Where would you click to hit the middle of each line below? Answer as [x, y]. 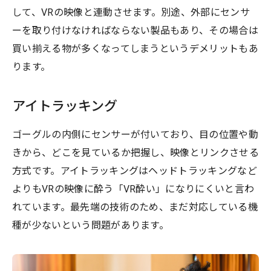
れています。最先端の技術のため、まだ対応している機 [135, 207]
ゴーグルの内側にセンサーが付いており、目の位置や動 [135, 135]
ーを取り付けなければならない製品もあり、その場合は [135, 31]
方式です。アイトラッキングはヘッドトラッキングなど [135, 171]
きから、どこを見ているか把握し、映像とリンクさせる [135, 153]
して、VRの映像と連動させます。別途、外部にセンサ [131, 13]
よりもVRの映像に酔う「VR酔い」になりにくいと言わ [133, 189]
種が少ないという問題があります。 [91, 226]
